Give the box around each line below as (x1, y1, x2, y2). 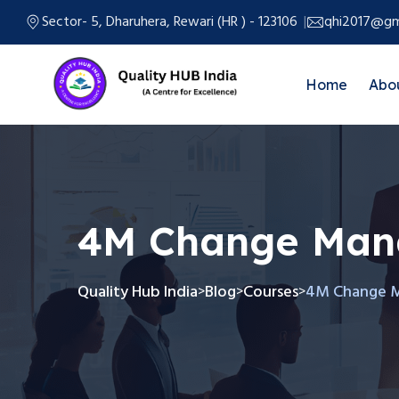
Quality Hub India (77, 279, 198, 305)
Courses (243, 279, 298, 305)
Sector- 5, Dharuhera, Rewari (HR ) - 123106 (42, 11, 297, 34)
